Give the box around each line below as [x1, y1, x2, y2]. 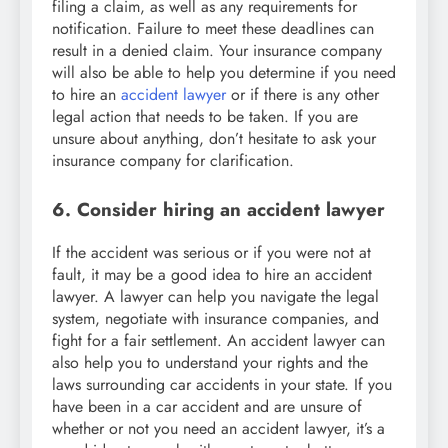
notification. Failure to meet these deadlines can [52, 17, 374, 41]
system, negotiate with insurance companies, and [52, 307, 379, 331]
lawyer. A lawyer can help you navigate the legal [52, 285, 379, 309]
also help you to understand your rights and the [52, 351, 368, 375]
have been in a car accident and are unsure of [52, 395, 362, 419]
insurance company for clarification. [52, 149, 294, 173]
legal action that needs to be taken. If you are [52, 105, 358, 129]
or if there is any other [226, 83, 379, 107]
